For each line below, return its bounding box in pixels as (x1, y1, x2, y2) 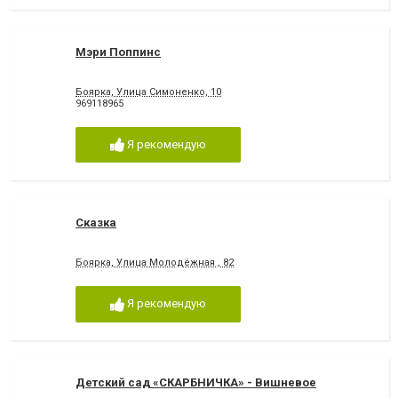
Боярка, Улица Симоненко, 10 (76, 85, 221, 98)
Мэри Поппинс (76, 44, 161, 59)
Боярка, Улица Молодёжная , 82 (76, 257, 234, 269)
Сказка (76, 216, 116, 230)
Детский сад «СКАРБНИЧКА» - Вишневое (76, 376, 316, 390)
